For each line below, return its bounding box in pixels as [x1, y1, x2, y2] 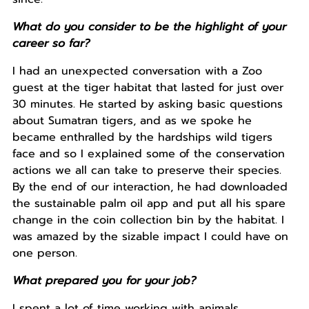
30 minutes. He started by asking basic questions [12, 96, 283, 113]
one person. [12, 245, 77, 262]
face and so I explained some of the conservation [12, 146, 285, 163]
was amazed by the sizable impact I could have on [12, 228, 288, 246]
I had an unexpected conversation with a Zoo [12, 63, 262, 80]
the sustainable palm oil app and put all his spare [12, 195, 286, 212]
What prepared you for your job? [12, 272, 196, 290]
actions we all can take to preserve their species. [12, 162, 281, 179]
